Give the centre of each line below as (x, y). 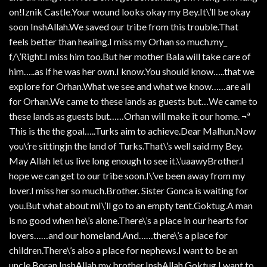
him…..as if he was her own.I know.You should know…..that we (132, 71)
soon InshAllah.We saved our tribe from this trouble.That (124, 26)
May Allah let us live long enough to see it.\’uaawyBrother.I (126, 160)
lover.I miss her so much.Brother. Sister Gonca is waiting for (128, 190)
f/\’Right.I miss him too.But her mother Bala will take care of (130, 56)
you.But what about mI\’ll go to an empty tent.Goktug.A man (131, 205)
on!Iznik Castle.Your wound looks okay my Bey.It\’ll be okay (130, 11)
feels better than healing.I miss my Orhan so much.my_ (118, 41)
